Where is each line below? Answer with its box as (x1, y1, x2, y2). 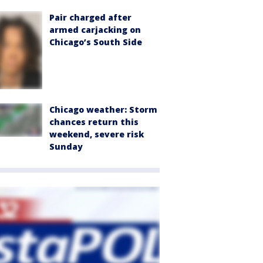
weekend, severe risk (49, 129, 144, 140)
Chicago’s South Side (49, 36, 142, 48)
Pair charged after (49, 12, 131, 23)
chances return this (49, 116, 139, 128)
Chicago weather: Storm (49, 104, 157, 116)
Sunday (49, 141, 83, 153)
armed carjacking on (49, 24, 141, 36)
